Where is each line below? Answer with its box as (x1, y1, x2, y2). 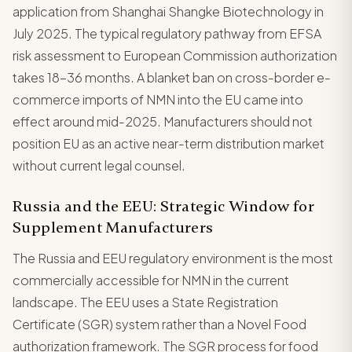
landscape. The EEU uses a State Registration (13, 293, 278, 310)
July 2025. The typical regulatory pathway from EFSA (13, 24, 321, 42)
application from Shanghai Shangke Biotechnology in (13, 2, 324, 20)
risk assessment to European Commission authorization (13, 46, 337, 64)
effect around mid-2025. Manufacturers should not (13, 112, 313, 130)
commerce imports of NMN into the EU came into (13, 90, 303, 108)
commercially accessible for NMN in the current (13, 271, 289, 288)
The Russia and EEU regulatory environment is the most (13, 249, 333, 266)
